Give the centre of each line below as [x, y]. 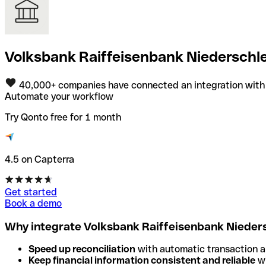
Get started [31, 192]
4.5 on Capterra [39, 159]
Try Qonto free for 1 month [63, 117]
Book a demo [33, 203]
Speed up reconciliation [82, 249]
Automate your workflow [59, 96]
